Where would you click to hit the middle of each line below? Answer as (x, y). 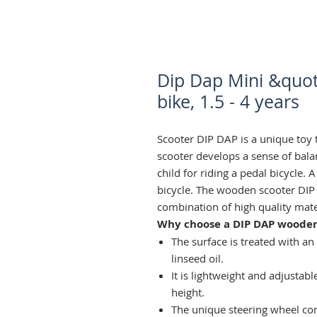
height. (188, 293)
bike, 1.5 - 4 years (228, 102)
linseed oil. (197, 259)
